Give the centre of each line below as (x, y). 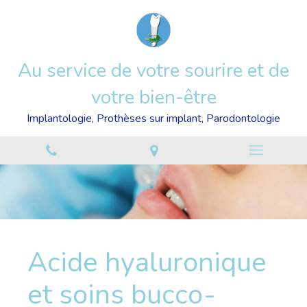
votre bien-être (153, 97)
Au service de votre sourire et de (153, 71)
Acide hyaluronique (147, 262)
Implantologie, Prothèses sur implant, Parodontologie (153, 119)
